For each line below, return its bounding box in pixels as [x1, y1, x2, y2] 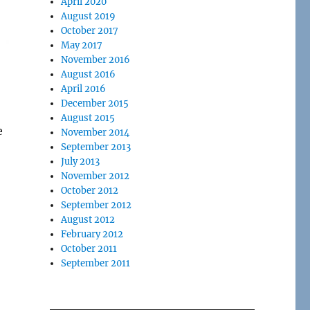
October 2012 [61, 184, 119, 197]
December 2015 [61, 97, 129, 109]
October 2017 [61, 24, 119, 37]
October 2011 [61, 242, 118, 255]
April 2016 [61, 82, 107, 95]
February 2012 [61, 228, 124, 240]
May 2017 [61, 39, 103, 51]
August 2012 [61, 213, 116, 226]
